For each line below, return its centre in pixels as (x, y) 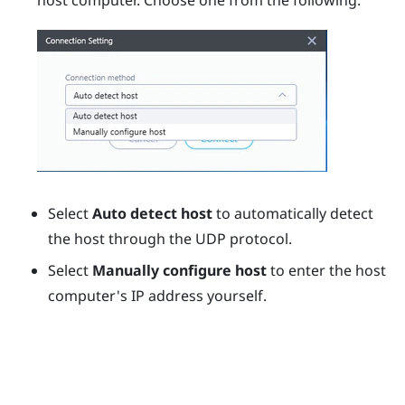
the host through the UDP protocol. (170, 239)
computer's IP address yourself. (158, 295)
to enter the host (327, 270)
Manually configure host (180, 270)
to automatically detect (293, 214)
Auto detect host (153, 214)
